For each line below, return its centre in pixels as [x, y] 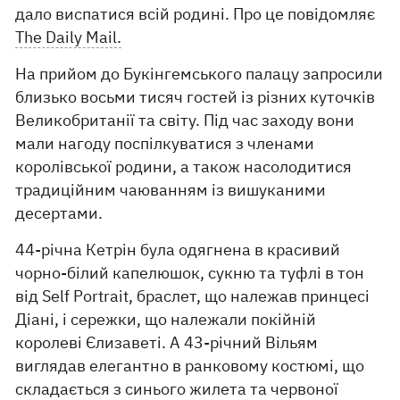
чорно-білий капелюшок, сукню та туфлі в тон [190, 273]
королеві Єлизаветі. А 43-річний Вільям [167, 342]
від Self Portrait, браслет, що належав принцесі [193, 296]
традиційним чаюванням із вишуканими [171, 190]
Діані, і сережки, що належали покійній [166, 319]
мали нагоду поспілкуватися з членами [165, 143]
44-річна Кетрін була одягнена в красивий [178, 250]
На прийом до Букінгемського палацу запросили [200, 74]
